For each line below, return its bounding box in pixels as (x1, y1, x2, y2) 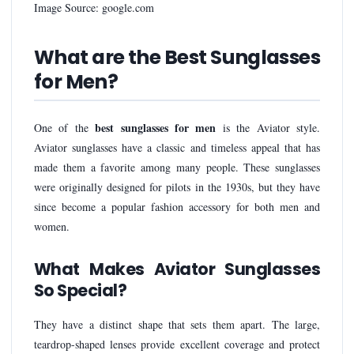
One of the (34, 119, 96, 135)
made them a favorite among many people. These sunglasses (34, 159, 320, 175)
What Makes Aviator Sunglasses (34, 257, 320, 281)
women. (34, 218, 70, 234)
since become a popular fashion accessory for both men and (34, 198, 320, 214)
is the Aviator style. (216, 119, 321, 135)
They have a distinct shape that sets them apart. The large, (34, 316, 320, 332)
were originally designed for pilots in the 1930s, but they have (34, 179, 320, 194)
